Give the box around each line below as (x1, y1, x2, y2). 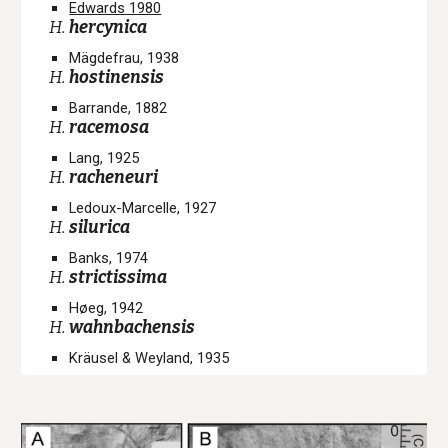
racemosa (69, 117, 150, 138)
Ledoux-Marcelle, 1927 (69, 199, 217, 217)
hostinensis (69, 67, 165, 88)
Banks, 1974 (69, 249, 149, 267)
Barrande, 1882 (69, 99, 168, 117)
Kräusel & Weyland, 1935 (69, 349, 230, 367)
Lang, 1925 (69, 149, 140, 167)
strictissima (69, 267, 168, 288)
